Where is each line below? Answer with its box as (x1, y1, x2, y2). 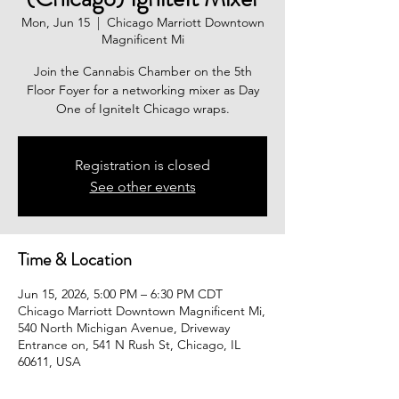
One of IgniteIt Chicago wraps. (55, 101, 230, 117)
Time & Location (18, 247, 132, 273)
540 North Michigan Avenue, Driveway (18, 320, 230, 336)
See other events (89, 178, 196, 195)
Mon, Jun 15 (20, 14, 90, 30)
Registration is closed (75, 157, 210, 174)
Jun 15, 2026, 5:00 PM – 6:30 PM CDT (18, 286, 223, 302)
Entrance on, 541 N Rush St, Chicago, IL (18, 337, 240, 353)
